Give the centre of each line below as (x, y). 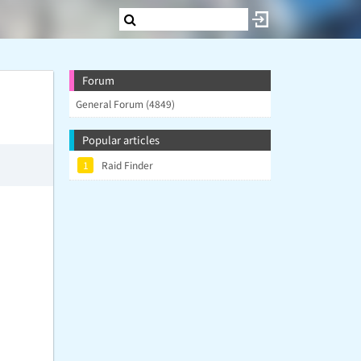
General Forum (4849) (125, 104)
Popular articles (121, 140)
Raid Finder (127, 165)
